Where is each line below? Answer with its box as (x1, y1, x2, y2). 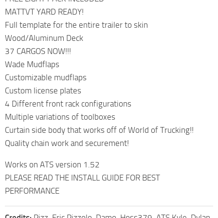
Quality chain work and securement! (5, 138, 129, 148)
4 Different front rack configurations (5, 98, 131, 109)
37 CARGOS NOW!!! (5, 46, 71, 56)
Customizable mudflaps (5, 72, 87, 82)
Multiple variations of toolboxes (5, 111, 115, 122)
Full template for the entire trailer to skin (5, 19, 148, 30)
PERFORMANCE (5, 185, 59, 196)
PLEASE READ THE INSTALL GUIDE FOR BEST (5, 172, 160, 182)
